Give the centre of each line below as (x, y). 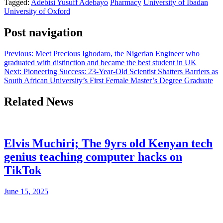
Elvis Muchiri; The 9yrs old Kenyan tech (108, 144)
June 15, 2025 (26, 192)
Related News (39, 101)
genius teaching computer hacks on (93, 157)
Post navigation (43, 32)
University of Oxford (37, 11)
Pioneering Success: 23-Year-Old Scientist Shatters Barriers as (121, 71)
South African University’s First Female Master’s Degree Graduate (109, 80)
